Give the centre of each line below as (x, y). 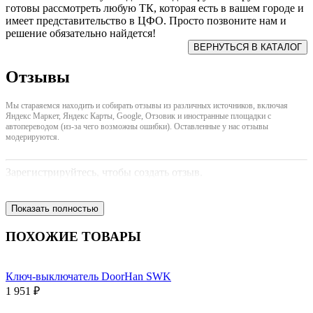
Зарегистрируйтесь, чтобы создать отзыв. (104, 173)
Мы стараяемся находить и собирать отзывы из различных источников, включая (147, 106)
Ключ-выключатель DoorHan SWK (88, 276)
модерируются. (32, 137)
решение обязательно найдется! (81, 33)
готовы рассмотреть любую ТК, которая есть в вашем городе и (155, 8)
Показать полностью (55, 209)
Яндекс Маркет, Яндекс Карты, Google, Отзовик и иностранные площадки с (138, 116)
